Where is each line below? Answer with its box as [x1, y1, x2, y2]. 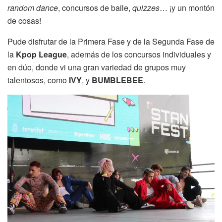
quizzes [132, 2, 160, 14]
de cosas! [7, 15, 41, 27]
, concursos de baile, [58, 2, 132, 14]
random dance [7, 2, 58, 14]
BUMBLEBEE [92, 74, 143, 86]
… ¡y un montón [160, 2, 215, 14]
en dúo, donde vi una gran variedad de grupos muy [7, 61, 186, 73]
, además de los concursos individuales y [67, 49, 211, 60]
